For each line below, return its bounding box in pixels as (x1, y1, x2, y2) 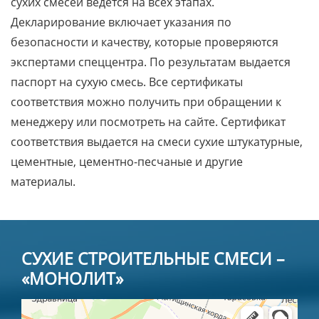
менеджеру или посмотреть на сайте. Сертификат (11, 114, 286, 130)
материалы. (11, 174, 75, 190)
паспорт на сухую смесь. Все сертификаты (11, 74, 243, 90)
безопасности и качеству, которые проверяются (11, 34, 278, 51)
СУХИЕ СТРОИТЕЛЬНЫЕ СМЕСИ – (21, 247, 285, 271)
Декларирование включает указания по (11, 14, 231, 31)
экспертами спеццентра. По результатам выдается (11, 54, 291, 70)
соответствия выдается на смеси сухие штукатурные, (11, 134, 303, 150)
